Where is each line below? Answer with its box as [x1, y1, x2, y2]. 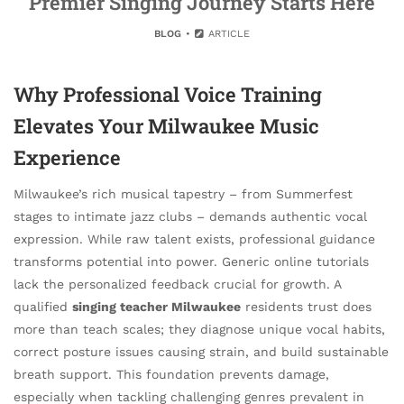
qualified [14, 299, 72, 315]
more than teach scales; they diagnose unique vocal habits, [14, 322, 385, 337]
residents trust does [241, 299, 372, 315]
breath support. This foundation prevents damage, [14, 367, 329, 382]
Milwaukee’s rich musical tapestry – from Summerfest [14, 187, 353, 202]
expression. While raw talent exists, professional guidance [14, 232, 375, 247]
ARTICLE [205, 28, 251, 40]
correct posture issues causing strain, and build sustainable [14, 344, 389, 360]
